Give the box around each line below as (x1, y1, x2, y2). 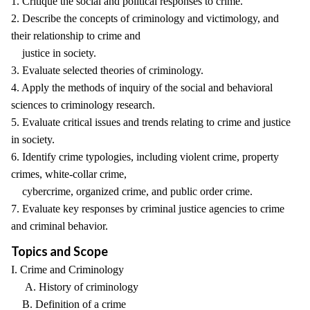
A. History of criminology (11, 281, 138, 293)
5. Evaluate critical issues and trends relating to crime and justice (11, 116, 291, 128)
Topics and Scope (11, 244, 108, 259)
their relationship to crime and (11, 30, 140, 42)
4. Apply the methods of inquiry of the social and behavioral (11, 82, 273, 93)
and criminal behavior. (11, 220, 108, 232)
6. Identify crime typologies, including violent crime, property (11, 151, 279, 163)
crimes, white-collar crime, (11, 168, 127, 180)
